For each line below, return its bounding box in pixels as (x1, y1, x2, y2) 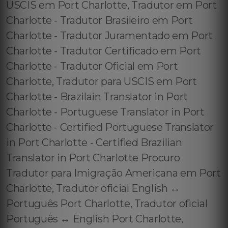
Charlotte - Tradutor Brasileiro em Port (6, 14, 193, 26)
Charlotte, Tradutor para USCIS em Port (6, 75, 197, 88)
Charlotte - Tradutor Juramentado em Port (6, 30, 213, 42)
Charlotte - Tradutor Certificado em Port (6, 45, 201, 57)
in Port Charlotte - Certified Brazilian (6, 136, 182, 149)
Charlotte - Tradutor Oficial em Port (6, 60, 178, 72)
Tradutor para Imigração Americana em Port (6, 167, 221, 179)
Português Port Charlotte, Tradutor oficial (6, 197, 208, 210)
